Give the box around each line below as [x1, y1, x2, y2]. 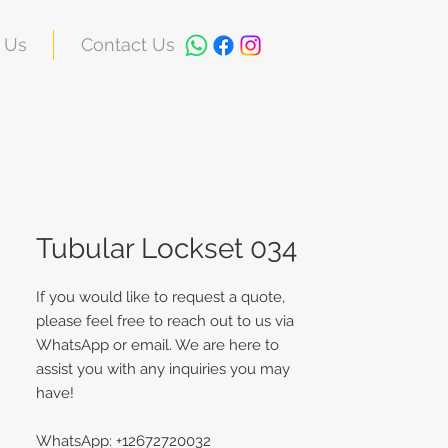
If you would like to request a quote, [36, 288, 285, 306]
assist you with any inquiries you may [36, 360, 290, 378]
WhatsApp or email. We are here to [36, 336, 279, 354]
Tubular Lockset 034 [36, 232, 297, 265]
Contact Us [80, 34, 175, 55]
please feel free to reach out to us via [36, 312, 294, 330]
